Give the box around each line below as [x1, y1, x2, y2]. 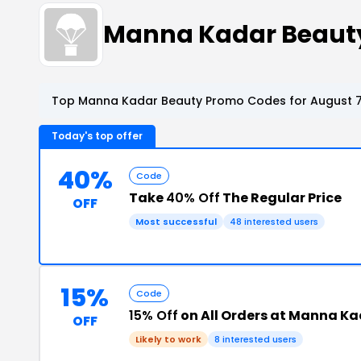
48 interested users [230, 215, 318, 228]
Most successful [135, 215, 217, 228]
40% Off [166, 189, 220, 207]
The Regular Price [220, 189, 342, 207]
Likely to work [135, 333, 201, 346]
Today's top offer [52, 129, 143, 143]
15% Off [129, 306, 178, 325]
